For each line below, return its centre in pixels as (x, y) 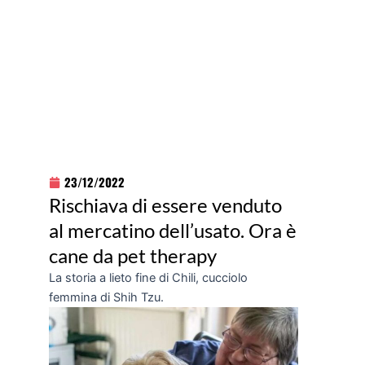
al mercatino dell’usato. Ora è (173, 231)
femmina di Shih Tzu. (106, 298)
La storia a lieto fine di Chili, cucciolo (148, 278)
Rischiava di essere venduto (165, 205)
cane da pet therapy (133, 256)
